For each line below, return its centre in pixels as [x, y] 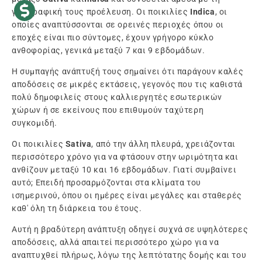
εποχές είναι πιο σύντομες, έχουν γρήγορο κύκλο [113, 38]
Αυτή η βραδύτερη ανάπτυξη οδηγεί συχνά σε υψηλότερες [130, 230]
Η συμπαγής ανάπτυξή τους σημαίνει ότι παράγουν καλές [128, 72]
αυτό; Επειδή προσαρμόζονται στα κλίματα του [106, 183]
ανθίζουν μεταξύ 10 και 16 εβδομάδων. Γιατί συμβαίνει [124, 170]
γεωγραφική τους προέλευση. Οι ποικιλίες [101, 12]
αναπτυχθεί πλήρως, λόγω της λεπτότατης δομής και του [129, 255]
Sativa [78, 144]
